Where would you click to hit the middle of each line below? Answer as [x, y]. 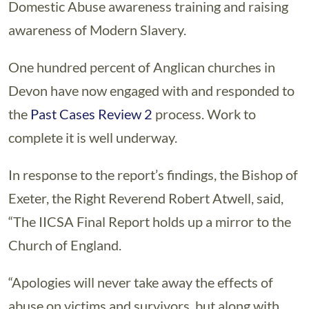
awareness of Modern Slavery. [97, 30]
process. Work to [204, 114]
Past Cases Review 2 [91, 114]
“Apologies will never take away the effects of [141, 282]
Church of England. [65, 245]
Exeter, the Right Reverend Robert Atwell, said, [146, 198]
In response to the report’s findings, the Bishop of [153, 175]
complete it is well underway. [93, 137]
